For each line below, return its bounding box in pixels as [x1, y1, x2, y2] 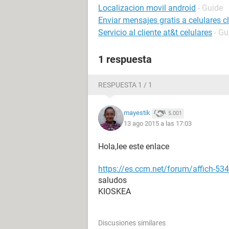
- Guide [198, 3, 223, 13]
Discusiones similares [98, 219, 166, 227]
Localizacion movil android [98, 3, 196, 13]
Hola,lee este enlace [98, 142, 169, 151]
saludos [98, 175, 127, 185]
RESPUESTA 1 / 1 [98, 81, 152, 89]
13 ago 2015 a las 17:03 [124, 119, 192, 127]
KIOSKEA [98, 187, 131, 196]
